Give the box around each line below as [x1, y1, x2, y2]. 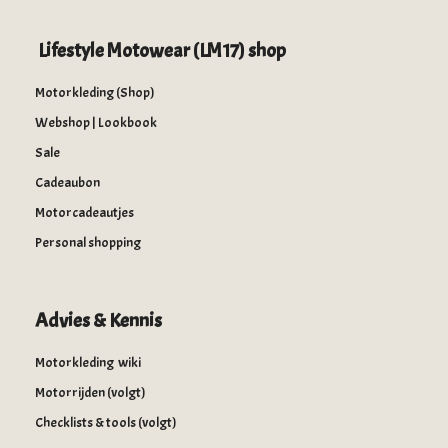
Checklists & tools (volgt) [35, 414, 177, 432]
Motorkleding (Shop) [35, 84, 155, 102]
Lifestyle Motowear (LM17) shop [35, 38, 286, 64]
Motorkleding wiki [35, 354, 141, 372]
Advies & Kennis [35, 308, 162, 334]
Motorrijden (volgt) [35, 384, 146, 402]
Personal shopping [35, 234, 141, 252]
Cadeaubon [35, 174, 100, 192]
